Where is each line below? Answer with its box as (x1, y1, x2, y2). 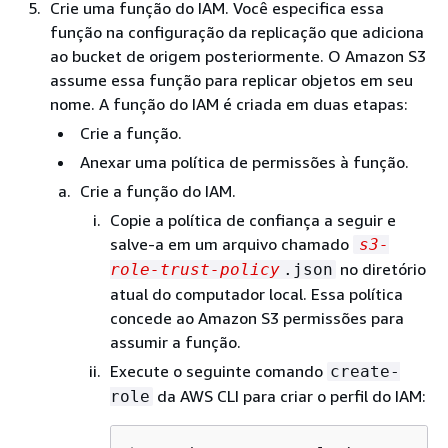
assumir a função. (110, 331, 241, 352)
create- (330, 361, 400, 381)
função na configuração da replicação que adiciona (50, 21, 424, 42)
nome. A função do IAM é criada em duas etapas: (50, 93, 408, 114)
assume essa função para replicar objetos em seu (50, 69, 413, 90)
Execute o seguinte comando (110, 360, 327, 381)
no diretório (336, 258, 426, 279)
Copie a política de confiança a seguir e (110, 209, 396, 230)
